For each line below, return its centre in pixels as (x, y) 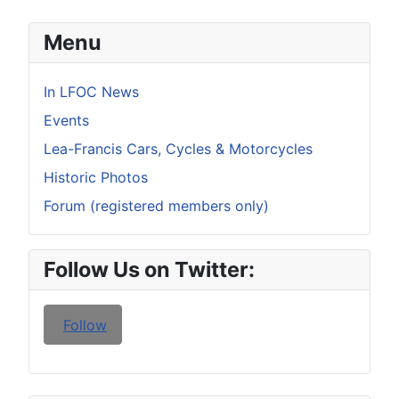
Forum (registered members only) (156, 206)
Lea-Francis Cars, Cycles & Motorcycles (178, 149)
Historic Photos (96, 178)
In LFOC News (91, 92)
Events (66, 121)
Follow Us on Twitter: (149, 270)
